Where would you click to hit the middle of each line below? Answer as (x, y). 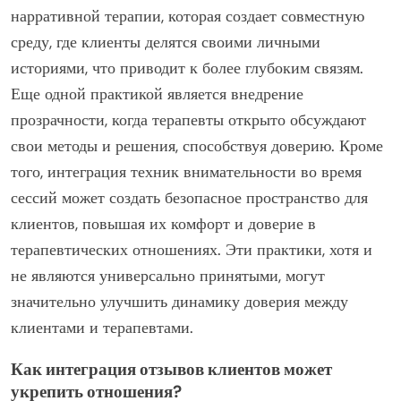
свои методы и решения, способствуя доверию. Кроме (197, 146)
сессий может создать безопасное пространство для (189, 198)
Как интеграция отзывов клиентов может (171, 370)
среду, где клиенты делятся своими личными (166, 43)
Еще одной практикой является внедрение (157, 94)
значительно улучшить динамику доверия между (179, 302)
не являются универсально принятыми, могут (168, 276)
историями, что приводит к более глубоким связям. (187, 68)
